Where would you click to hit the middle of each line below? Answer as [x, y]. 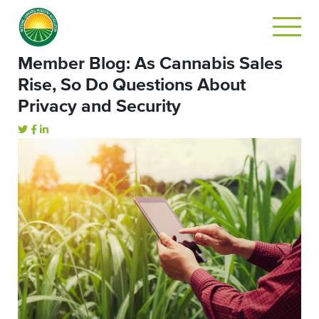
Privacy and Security [99, 106]
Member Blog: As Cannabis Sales [150, 64]
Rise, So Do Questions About [132, 85]
